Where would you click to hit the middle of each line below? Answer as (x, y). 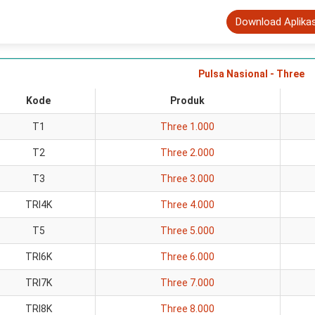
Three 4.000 (188, 205)
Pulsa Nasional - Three (251, 74)
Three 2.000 (188, 153)
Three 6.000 (188, 257)
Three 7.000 (188, 283)
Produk (188, 101)
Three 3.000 (188, 179)
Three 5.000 (188, 231)
